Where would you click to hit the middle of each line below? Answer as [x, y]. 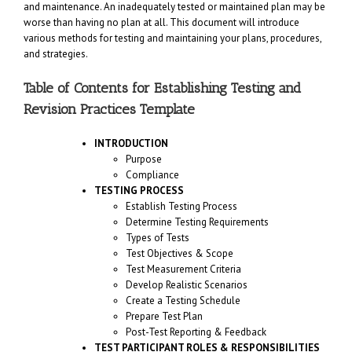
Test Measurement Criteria [183, 269]
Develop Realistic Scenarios [187, 284]
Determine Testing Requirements [197, 222]
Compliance [152, 174]
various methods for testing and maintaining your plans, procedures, [172, 38]
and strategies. [56, 53]
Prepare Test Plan [164, 316]
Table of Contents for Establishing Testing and [162, 88]
